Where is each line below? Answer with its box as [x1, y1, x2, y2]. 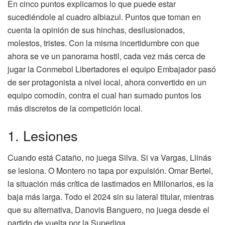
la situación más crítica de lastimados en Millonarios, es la [8, 178, 213, 190]
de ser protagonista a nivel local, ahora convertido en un [8, 76, 206, 88]
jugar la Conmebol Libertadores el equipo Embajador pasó [8, 63, 216, 75]
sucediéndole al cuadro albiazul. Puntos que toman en [8, 11, 201, 23]
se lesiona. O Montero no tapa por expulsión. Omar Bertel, [8, 165, 213, 177]
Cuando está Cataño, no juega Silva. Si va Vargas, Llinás [8, 152, 211, 164]
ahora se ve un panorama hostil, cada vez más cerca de [8, 50, 205, 62]
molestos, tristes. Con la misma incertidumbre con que [8, 37, 199, 49]
